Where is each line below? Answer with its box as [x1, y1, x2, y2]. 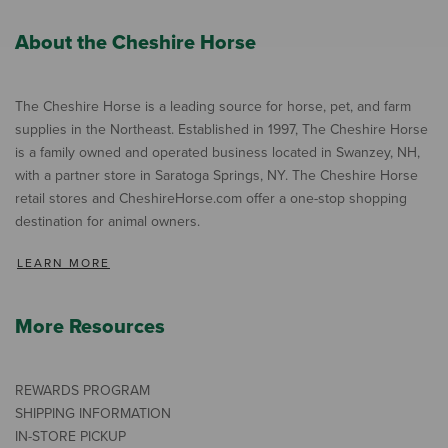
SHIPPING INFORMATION [15, 405, 171, 423]
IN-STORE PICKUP [15, 428, 126, 446]
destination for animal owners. [15, 213, 200, 231]
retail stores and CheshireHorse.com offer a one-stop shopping [15, 190, 407, 208]
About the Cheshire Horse [15, 31, 256, 56]
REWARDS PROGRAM [15, 382, 150, 400]
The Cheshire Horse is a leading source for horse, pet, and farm [15, 98, 411, 116]
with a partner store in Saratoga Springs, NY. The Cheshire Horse [15, 167, 418, 185]
